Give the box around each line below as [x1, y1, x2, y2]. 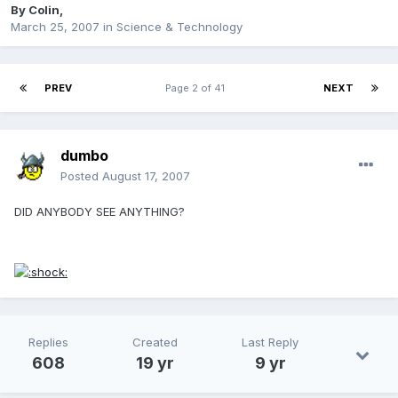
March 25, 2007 [11, 20, 99, 35]
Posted [60, 169, 102, 184]
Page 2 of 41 [165, 82, 230, 95]
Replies [28, 335, 68, 350]
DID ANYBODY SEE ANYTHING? [14, 204, 185, 219]
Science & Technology [116, 20, 243, 35]
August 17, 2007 [102, 169, 190, 184]
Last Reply [242, 335, 298, 350]
